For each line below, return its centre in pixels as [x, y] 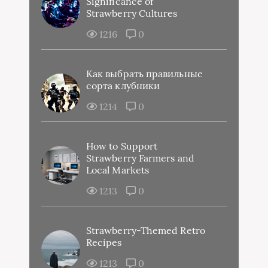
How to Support [122, 146]
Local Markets [118, 170]
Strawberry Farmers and [140, 158]
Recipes [104, 242]
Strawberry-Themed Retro [146, 230]
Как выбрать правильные [144, 73]
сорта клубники [123, 85]
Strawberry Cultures [132, 13]
